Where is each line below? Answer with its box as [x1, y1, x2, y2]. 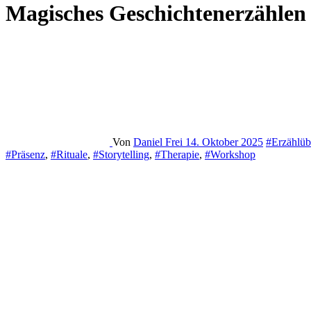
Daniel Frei [133, 135, 185, 148]
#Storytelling [93, 148, 149, 160]
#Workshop [205, 148, 255, 160]
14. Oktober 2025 [185, 135, 263, 148]
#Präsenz [6, 148, 45, 160]
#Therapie [155, 148, 199, 160]
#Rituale [51, 148, 87, 160]
